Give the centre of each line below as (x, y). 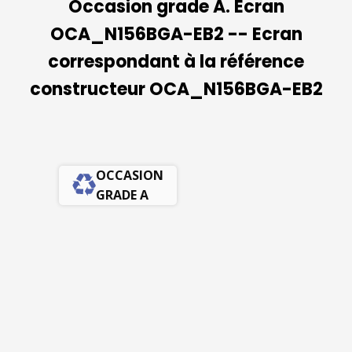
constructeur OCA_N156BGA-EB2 (176, 89)
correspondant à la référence (176, 62)
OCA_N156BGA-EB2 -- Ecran (176, 34)
